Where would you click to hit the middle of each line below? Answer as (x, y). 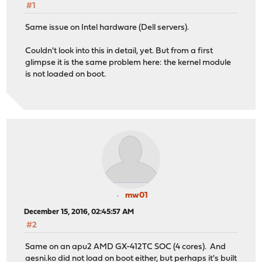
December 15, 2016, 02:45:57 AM (79, 212)
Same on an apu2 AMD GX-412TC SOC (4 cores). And (126, 247)
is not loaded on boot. (66, 74)
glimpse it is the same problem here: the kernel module (128, 63)
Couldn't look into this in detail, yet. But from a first (119, 51)
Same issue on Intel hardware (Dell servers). (107, 27)
